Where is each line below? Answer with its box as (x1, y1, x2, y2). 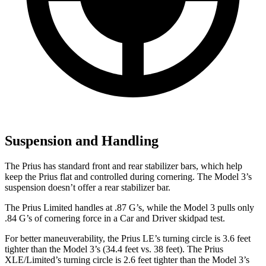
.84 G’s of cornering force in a (5, 213, 120, 223)
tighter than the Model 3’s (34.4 (5, 243, 125, 254)
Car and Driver (120, 213, 176, 223)
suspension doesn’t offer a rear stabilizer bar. (5, 182, 170, 192)
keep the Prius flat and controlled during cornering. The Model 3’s (5, 171, 252, 182)
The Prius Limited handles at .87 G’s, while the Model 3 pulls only (5, 202, 254, 213)
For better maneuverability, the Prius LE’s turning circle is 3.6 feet (5, 233, 251, 243)
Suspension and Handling (5, 133, 159, 149)
